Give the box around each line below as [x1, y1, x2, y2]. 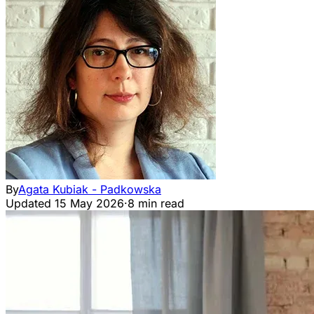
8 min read [128, 196, 184, 210]
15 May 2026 [55, 196, 124, 210]
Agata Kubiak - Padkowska [18, 182, 161, 196]
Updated [6, 196, 51, 210]
